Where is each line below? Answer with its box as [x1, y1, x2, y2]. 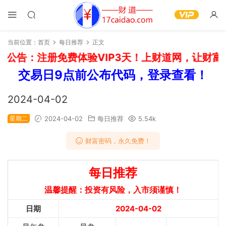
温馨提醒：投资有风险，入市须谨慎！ [44, 185, 182, 195]
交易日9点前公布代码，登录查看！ [18, 68, 208, 82]
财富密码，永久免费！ [83, 137, 151, 145]
